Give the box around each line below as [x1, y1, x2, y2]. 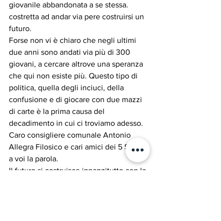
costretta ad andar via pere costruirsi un [9, 12, 146, 21]
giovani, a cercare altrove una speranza [9, 60, 145, 68]
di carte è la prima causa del [9, 107, 107, 115]
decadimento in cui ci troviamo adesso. [9, 119, 143, 127]
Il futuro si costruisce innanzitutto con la [9, 166, 148, 175]
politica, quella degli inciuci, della [9, 83, 126, 92]
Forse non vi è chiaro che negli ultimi [9, 36, 138, 44]
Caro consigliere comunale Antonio [9, 131, 133, 139]
